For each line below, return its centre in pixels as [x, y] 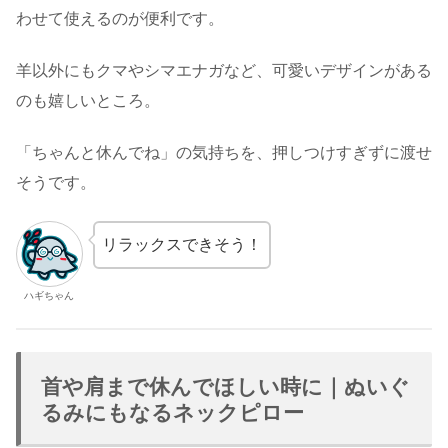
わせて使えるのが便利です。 [120, 18]
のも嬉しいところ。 [88, 100]
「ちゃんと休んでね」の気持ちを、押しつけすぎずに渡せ [224, 153]
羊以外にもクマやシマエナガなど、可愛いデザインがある [224, 70]
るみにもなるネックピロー [172, 412]
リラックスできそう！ [181, 244]
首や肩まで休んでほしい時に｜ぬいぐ [225, 386]
